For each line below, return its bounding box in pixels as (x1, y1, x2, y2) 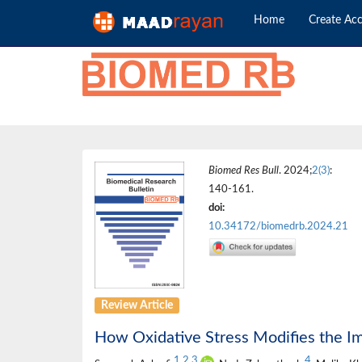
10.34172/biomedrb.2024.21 (208, 221, 349, 231)
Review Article (101, 299, 174, 311)
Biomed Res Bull (208, 166, 280, 175)
